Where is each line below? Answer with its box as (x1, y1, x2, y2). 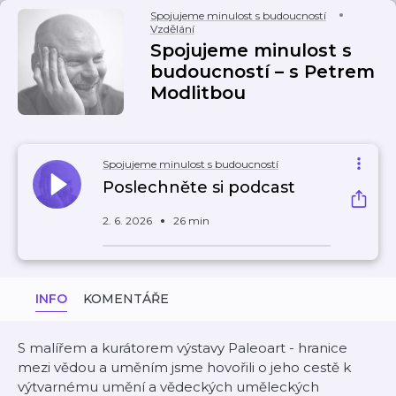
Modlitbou (150, 82, 246, 103)
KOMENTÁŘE (83, 291, 169, 307)
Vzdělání (150, 22, 194, 35)
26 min (173, 214, 209, 227)
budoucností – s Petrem (150, 61, 375, 82)
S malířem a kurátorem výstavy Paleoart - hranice (18, 339, 347, 356)
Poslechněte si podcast (103, 178, 295, 197)
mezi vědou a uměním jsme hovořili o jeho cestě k (18, 359, 351, 376)
